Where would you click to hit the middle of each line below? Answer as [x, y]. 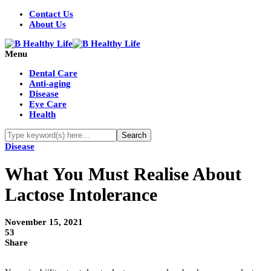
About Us [47, 24]
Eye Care [48, 104]
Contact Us [51, 14]
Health [42, 114]
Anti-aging [50, 83]
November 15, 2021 [44, 222]
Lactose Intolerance [81, 195]
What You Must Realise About [123, 174]
